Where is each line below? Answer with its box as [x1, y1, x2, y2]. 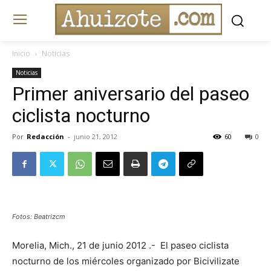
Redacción [27, 132, 64, 142]
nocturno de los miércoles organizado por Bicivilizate [12, 255, 240, 267]
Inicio [12, 48, 30, 59]
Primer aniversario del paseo [12, 82, 249, 106]
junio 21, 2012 [74, 132, 117, 142]
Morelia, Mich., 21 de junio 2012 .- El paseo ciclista [12, 240, 229, 252]
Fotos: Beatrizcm [12, 212, 65, 221]
